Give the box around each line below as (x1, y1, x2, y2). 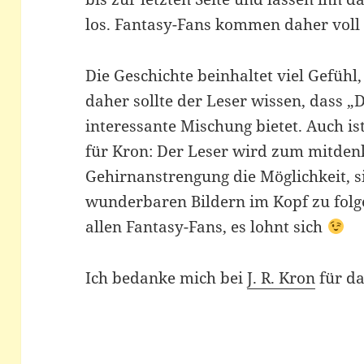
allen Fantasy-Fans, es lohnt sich (85, 216, 327, 238)
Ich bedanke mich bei (85, 267, 248, 289)
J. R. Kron (247, 267, 316, 289)
